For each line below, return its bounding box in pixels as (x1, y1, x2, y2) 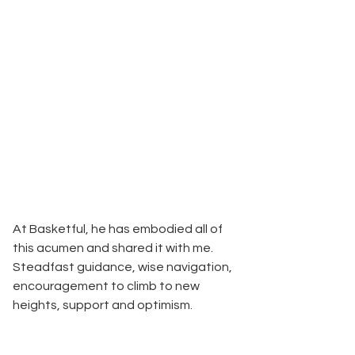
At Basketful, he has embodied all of (13, 223, 225, 236)
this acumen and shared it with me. (13, 242, 216, 255)
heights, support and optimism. (13, 299, 200, 312)
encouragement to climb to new (13, 280, 202, 293)
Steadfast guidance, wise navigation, (13, 261, 235, 274)
